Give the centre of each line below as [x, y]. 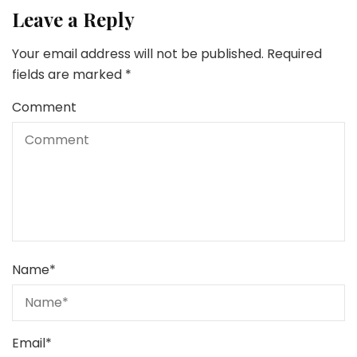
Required [294, 54]
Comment [44, 108]
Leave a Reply [73, 20]
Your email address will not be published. [138, 54]
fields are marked [69, 75]
